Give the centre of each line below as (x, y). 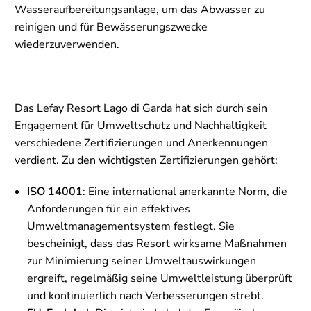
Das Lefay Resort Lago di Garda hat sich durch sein (141, 109)
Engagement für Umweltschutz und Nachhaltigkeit (141, 126)
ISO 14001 (55, 192)
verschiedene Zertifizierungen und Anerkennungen (141, 143)
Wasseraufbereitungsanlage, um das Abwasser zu (140, 10)
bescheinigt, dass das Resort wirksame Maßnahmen (157, 244)
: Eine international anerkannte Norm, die (185, 192)
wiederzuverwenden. (67, 45)
